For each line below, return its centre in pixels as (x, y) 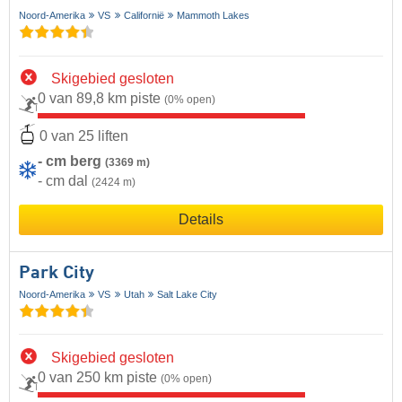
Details (201, 219)
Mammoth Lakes (214, 16)
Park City (57, 273)
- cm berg (71, 161)
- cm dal (65, 180)
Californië (144, 16)
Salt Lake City (188, 294)
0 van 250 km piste (99, 377)
